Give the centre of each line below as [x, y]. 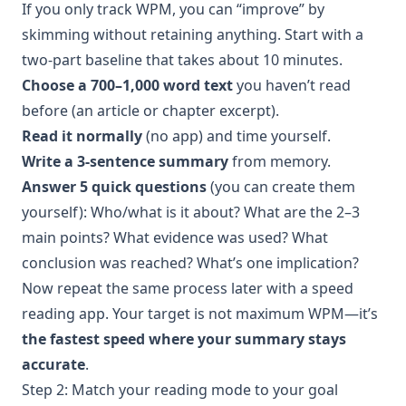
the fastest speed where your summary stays [184, 338]
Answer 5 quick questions [114, 186]
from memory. [280, 161]
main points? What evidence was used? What [175, 237]
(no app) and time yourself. [237, 135]
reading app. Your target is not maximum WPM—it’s [200, 313]
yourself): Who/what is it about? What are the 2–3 [191, 212]
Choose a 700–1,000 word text [127, 85]
